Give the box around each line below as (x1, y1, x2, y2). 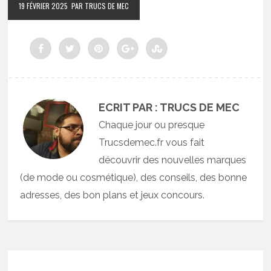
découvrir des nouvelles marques (99, 154, 247, 166)
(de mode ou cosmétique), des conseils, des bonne (20, 171, 247, 183)
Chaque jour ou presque (99, 119, 205, 131)
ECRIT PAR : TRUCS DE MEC (99, 100, 240, 114)
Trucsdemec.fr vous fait (99, 136, 205, 148)
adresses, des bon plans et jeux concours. (20, 189, 205, 201)
